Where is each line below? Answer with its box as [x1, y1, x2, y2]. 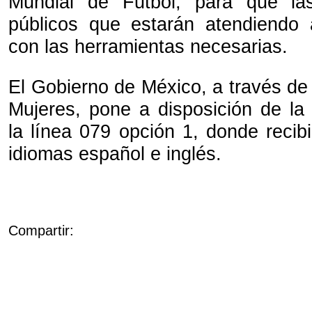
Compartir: [8, 223, 74, 238]
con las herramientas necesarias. [8, 36, 293, 57]
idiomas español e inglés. [8, 143, 221, 164]
